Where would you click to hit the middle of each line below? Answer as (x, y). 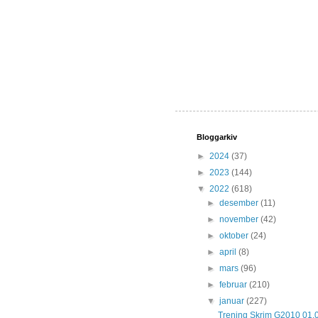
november (240, 220)
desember (240, 203)
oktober (235, 236)
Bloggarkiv (217, 137)
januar (233, 301)
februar (235, 285)
